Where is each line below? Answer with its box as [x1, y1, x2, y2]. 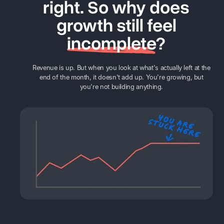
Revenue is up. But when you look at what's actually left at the [32, 64, 210, 71]
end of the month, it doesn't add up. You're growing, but [39, 73, 203, 81]
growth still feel [56, 13, 176, 38]
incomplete [67, 31, 156, 56]
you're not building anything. [79, 83, 163, 90]
